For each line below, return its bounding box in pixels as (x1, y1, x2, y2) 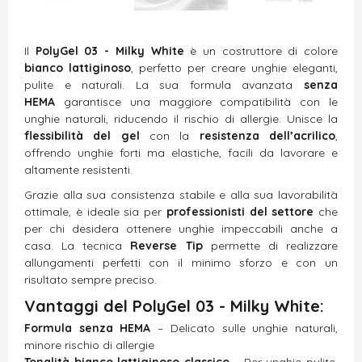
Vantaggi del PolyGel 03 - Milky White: (24, 295, 324, 316)
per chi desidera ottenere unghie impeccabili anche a (24, 221, 338, 236)
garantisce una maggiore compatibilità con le (55, 94, 338, 109)
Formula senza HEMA (24, 320, 151, 335)
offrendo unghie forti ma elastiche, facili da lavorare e (24, 145, 338, 160)
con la (139, 128, 200, 143)
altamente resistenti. (24, 162, 133, 177)
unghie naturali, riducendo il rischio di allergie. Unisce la (24, 111, 338, 126)
